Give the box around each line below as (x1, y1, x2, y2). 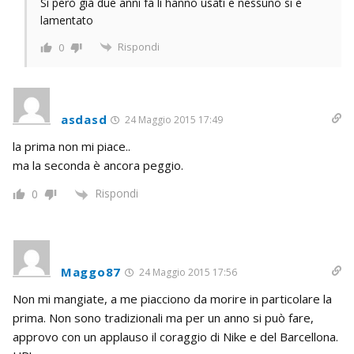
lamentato (40, 12, 93, 28)
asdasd (61, 111, 107, 128)
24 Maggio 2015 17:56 (136, 265, 237, 279)
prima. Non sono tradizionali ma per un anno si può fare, (13, 309, 314, 326)
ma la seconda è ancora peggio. (13, 157, 183, 174)
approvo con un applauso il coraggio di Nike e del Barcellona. (13, 328, 338, 345)
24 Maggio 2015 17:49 (122, 113, 224, 127)
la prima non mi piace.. (13, 138, 130, 155)
